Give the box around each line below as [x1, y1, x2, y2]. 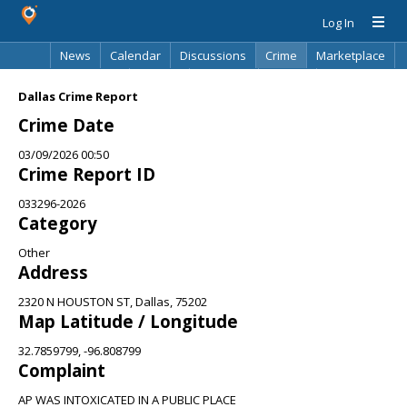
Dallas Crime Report [18, 88, 138, 104]
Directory [199, 73, 249, 89]
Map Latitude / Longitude [18, 310, 238, 333]
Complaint [18, 359, 105, 382]
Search [268, 73, 307, 89]
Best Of [139, 73, 180, 89]
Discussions [180, 47, 246, 64]
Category [18, 212, 97, 234]
